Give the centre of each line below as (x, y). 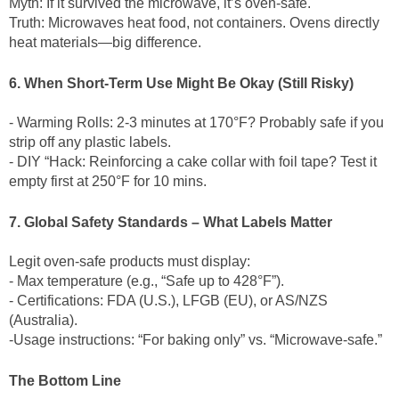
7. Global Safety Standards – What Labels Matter (172, 222)
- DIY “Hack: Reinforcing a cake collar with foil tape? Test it (193, 162)
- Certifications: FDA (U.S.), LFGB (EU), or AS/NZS (168, 301)
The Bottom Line (65, 381)
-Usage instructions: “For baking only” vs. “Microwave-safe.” (199, 340)
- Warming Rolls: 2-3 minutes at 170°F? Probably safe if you (196, 122)
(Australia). (47, 320)
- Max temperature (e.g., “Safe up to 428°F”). (150, 281)
